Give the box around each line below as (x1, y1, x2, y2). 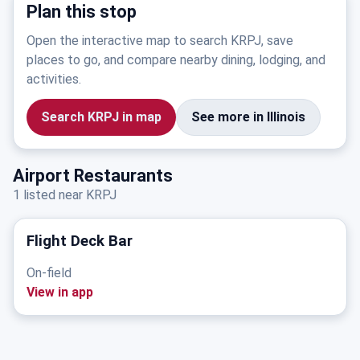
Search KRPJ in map (41, 109, 162, 125)
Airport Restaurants (13, 166, 173, 186)
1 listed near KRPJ (13, 187, 117, 202)
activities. (27, 72, 81, 87)
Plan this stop (27, 2, 137, 22)
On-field (27, 265, 72, 280)
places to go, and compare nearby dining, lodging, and (27, 52, 325, 67)
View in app (27, 284, 93, 300)
